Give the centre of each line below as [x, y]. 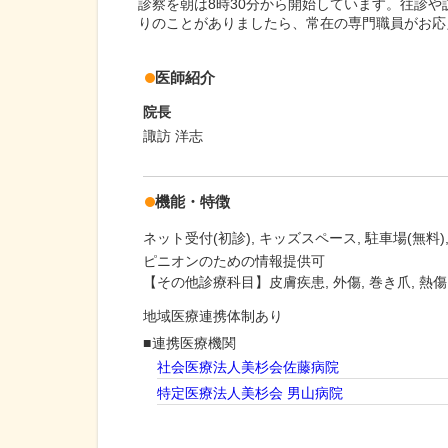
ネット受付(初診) [197, 238]
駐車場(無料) [405, 238]
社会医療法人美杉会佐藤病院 [248, 367]
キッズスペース [308, 238]
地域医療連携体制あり [213, 316]
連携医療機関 [194, 343]
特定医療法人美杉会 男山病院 [250, 393]
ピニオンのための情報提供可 [234, 261]
